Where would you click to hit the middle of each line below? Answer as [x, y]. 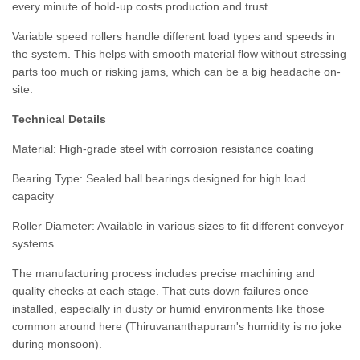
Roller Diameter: [53, 226]
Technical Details [59, 119]
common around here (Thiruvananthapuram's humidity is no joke [177, 326]
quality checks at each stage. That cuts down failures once [160, 291]
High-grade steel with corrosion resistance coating [186, 149]
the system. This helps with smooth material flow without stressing [179, 54]
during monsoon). [57, 344]
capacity [33, 196]
